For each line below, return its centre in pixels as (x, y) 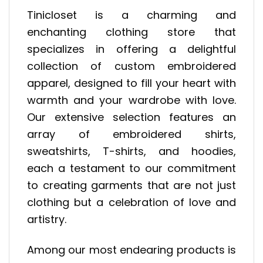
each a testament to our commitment (131, 168)
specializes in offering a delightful (131, 49)
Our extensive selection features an (131, 117)
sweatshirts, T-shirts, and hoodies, (131, 151)
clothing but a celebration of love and (131, 202)
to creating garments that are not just (131, 185)
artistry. (47, 219)
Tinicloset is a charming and (131, 15)
